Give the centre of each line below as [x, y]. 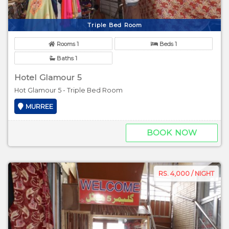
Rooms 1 [67, 44]
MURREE [39, 107]
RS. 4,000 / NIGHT [186, 174]
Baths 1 [66, 59]
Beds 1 [167, 44]
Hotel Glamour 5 [48, 78]
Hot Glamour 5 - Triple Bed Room [68, 90]
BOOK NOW [172, 133]
